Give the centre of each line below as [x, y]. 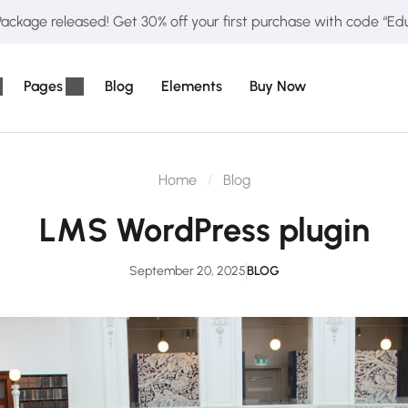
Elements [192, 86]
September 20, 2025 [187, 271]
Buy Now [278, 86]
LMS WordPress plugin [204, 230]
